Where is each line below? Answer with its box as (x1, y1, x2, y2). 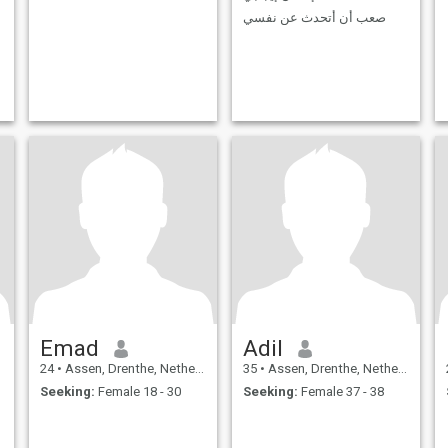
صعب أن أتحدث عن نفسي (242, 9, 386, 25)
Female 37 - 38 (297, 383, 384, 399)
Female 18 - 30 (94, 383, 181, 399)
